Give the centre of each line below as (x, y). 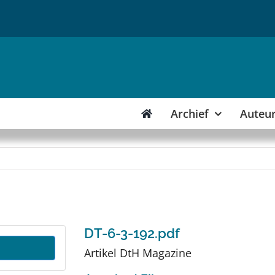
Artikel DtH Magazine (137, 253)
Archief (190, 114)
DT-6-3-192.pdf (132, 233)
